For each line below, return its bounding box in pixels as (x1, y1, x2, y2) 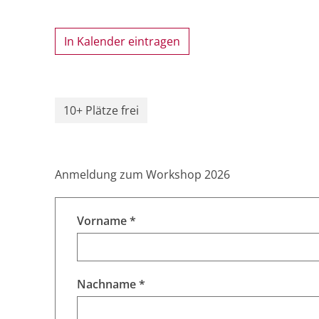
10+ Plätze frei (63, 103, 139, 119)
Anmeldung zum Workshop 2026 (55, 167, 230, 183)
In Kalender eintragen (64, 33, 180, 50)
